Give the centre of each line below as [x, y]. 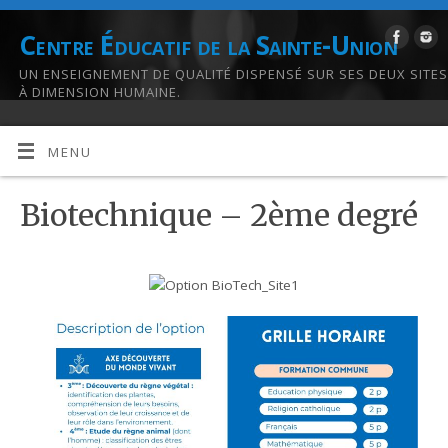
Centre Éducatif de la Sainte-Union [208, 45]
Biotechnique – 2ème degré [219, 215]
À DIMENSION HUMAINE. [100, 92]
